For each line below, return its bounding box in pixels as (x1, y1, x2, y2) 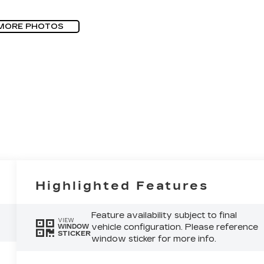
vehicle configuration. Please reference (91, 222, 258, 232)
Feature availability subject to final (91, 210, 237, 220)
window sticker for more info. (91, 233, 216, 244)
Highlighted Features (35, 178, 209, 193)
